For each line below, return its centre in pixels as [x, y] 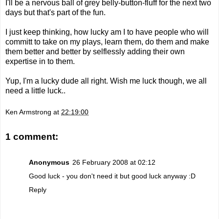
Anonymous [49, 162]
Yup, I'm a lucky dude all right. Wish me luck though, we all [106, 81]
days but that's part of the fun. [55, 13]
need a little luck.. [35, 91]
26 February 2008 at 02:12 [114, 162]
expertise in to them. [40, 62]
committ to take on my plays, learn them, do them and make [107, 42]
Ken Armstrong [28, 112]
